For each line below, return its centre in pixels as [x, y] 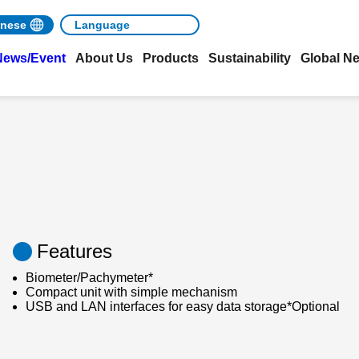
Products [171, 58]
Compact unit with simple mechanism [132, 292]
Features [75, 251]
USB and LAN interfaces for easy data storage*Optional [183, 307]
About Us [104, 58]
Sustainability [250, 58]
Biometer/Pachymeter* [90, 278]
